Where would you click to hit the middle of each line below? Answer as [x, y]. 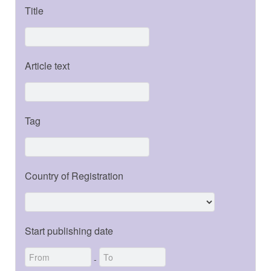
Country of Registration [74, 175]
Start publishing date [69, 230]
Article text [47, 65]
